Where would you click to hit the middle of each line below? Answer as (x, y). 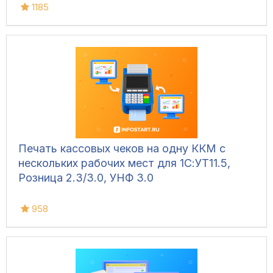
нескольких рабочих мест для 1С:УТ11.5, (124, 163)
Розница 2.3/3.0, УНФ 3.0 (86, 178)
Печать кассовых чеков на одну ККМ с (122, 149)
